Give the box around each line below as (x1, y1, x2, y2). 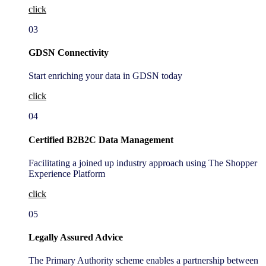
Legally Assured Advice (28, 232, 123, 243)
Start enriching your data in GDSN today (28, 71, 182, 81)
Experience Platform (28, 168, 105, 179)
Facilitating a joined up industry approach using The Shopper (28, 157, 257, 168)
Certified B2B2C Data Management (28, 134, 173, 145)
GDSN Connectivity (28, 47, 109, 58)
